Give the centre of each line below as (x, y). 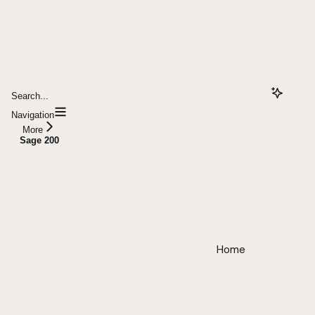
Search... (30, 96)
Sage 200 (39, 140)
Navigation (33, 115)
